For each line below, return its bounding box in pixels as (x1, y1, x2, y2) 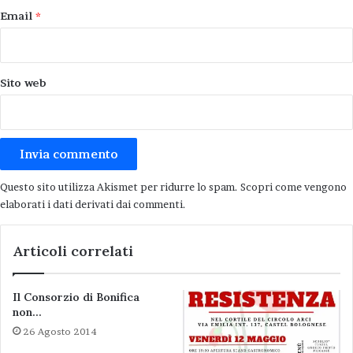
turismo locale (128, 303, 232, 319)
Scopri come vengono (240, 180, 347, 193)
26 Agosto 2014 (23, 325, 97, 337)
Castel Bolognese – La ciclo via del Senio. (13, 216, 210, 229)
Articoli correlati (13, 241, 133, 260)
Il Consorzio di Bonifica (13, 289, 139, 304)
